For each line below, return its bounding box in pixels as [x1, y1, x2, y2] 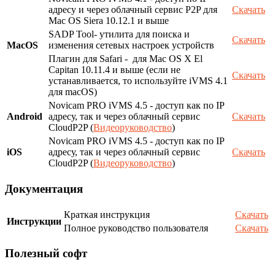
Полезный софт [5, 247, 87, 260]
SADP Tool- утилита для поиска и [48, 29, 190, 40]
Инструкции [7, 215, 61, 227]
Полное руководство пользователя [64, 222, 208, 233]
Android [7, 111, 42, 122]
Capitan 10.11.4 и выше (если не [48, 64, 180, 76]
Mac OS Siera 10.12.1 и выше [48, 15, 169, 26]
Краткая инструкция [64, 209, 150, 220]
